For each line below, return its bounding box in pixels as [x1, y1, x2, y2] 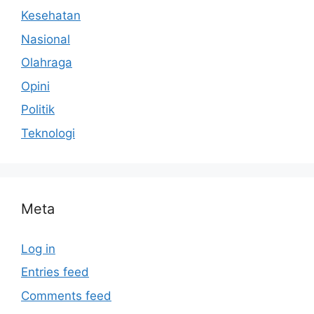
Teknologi [21, 125, 75, 140]
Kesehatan [21, 8, 81, 23]
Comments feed [21, 288, 111, 303]
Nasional [21, 32, 70, 46]
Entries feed [21, 265, 89, 280]
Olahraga [21, 55, 72, 70]
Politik [21, 102, 55, 117]
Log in [21, 241, 55, 256]
